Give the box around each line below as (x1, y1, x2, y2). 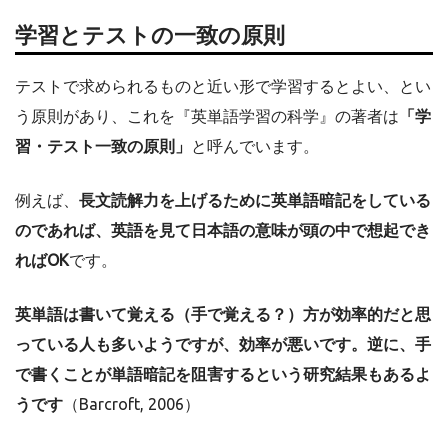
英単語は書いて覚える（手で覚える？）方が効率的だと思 (15, 304, 431, 323)
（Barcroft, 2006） (63, 394, 200, 413)
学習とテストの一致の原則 (15, 22, 285, 47)
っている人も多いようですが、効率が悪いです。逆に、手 (15, 334, 431, 353)
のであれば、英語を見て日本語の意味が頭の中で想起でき (15, 220, 431, 239)
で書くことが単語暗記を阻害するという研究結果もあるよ (15, 364, 431, 383)
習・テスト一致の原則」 (15, 136, 191, 155)
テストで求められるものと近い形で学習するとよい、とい (15, 76, 431, 95)
